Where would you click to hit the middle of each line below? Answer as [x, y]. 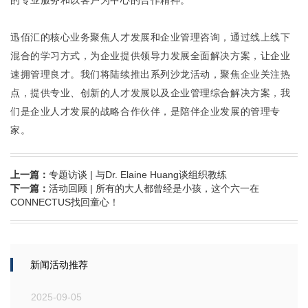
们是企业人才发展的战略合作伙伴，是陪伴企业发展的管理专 [145, 111]
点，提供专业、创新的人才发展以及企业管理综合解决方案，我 [151, 93]
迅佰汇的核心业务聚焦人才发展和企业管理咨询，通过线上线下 [151, 37]
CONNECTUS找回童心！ [65, 202]
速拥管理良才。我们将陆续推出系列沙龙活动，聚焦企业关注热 [151, 74]
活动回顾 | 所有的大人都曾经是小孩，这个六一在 [154, 188]
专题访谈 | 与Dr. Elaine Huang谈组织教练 [138, 174]
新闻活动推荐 [59, 264]
